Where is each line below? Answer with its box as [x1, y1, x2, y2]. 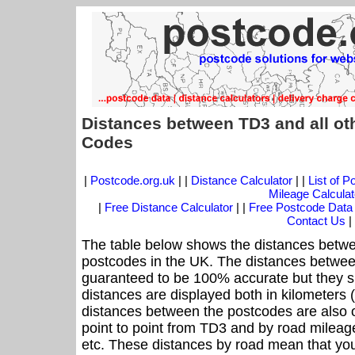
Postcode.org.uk [90, 174, 175, 188]
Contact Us [287, 214, 349, 228]
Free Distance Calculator [105, 200, 233, 215]
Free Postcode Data [249, 200, 353, 215]
